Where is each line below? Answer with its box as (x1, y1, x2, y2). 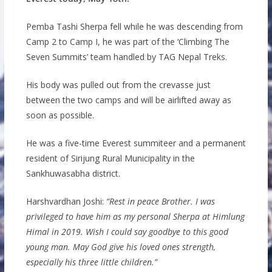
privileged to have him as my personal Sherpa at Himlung (25, 210, 245, 222)
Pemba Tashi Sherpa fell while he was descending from (25, 20, 243, 32)
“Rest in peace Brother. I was (106, 195, 215, 207)
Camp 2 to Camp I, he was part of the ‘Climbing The (25, 35, 229, 47)
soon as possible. (25, 109, 94, 121)
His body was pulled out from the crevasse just (25, 78, 211, 90)
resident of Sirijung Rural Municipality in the (25, 152, 195, 164)
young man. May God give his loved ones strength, (25, 240, 216, 253)
